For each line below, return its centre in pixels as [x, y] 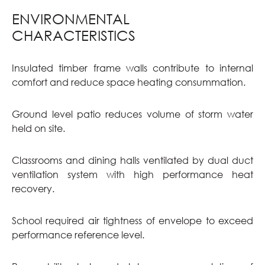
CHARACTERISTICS [74, 35]
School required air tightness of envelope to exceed [132, 220]
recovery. [33, 188]
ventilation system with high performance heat [132, 174]
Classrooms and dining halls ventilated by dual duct [132, 160]
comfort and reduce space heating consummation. [129, 82]
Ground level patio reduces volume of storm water [132, 114]
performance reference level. [78, 235]
